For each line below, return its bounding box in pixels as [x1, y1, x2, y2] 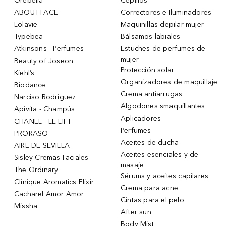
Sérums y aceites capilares [121, 171, 209, 180]
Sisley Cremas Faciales [14, 153, 89, 162]
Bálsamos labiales [121, 32, 181, 41]
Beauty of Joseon [14, 56, 74, 65]
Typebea [14, 32, 43, 41]
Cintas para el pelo [121, 195, 184, 204]
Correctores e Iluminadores [121, 8, 212, 17]
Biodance [14, 80, 46, 89]
